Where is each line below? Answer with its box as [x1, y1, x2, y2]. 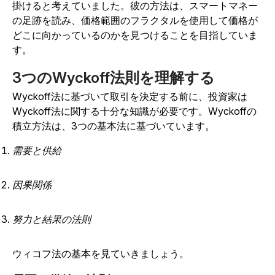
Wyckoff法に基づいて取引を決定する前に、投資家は [12, 90, 247, 103]
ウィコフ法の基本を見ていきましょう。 [12, 247, 189, 260]
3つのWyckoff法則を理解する [12, 69, 215, 87]
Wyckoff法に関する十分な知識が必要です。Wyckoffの [12, 105, 257, 117]
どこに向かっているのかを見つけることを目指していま [12, 29, 258, 41]
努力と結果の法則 [12, 213, 91, 225]
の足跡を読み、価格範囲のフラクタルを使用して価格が [12, 14, 258, 26]
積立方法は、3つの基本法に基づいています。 [12, 120, 215, 132]
